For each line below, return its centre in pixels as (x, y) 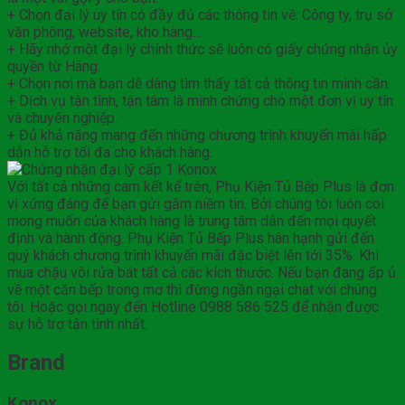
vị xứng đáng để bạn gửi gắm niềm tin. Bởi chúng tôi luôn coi (196, 203)
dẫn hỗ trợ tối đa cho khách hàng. (110, 152)
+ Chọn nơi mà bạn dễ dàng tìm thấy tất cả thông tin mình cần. (199, 83)
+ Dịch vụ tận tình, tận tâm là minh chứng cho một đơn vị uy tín (200, 100)
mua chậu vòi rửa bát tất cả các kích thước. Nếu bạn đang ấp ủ (202, 272)
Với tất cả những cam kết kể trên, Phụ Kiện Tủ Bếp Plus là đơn (201, 186)
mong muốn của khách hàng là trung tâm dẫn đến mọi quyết (192, 221)
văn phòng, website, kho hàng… (104, 32)
